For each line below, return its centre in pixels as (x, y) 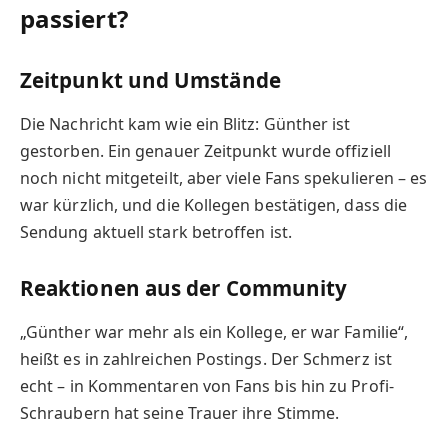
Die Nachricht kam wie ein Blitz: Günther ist (185, 123)
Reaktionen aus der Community (184, 288)
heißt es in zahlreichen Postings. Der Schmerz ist (206, 358)
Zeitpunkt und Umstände (150, 80)
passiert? (74, 19)
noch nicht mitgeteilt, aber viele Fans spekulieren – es (224, 177)
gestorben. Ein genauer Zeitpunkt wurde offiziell (205, 150)
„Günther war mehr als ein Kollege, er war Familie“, (214, 331)
